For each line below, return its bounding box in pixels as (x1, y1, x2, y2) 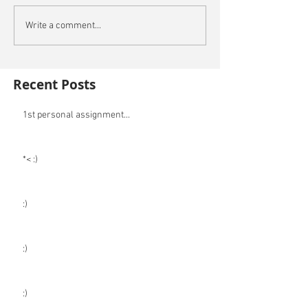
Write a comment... (25, 19, 101, 32)
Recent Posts (13, 76, 96, 94)
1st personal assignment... (23, 109, 130, 122)
